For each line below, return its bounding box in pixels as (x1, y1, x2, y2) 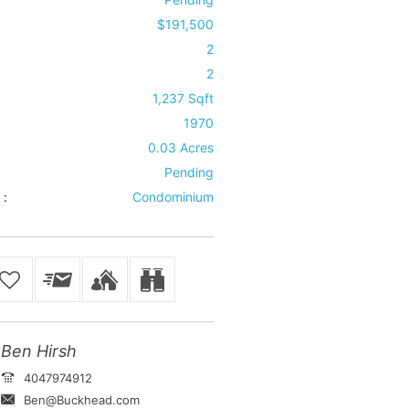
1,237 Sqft (152, 90, 214, 106)
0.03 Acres (147, 140, 214, 155)
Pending (163, 164, 214, 180)
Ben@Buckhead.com (23, 393, 140, 407)
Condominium (131, 189, 214, 204)
